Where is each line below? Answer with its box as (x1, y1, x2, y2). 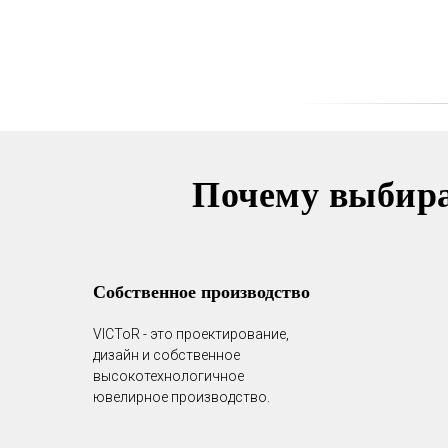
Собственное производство (93, 278, 310, 304)
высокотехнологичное (93, 368, 244, 384)
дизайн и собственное (93, 347, 240, 363)
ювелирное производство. (93, 389, 270, 405)
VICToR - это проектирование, (93, 326, 289, 342)
